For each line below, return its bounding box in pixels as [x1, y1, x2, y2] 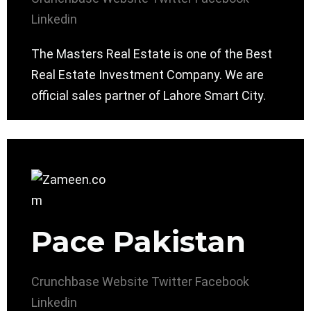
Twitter [151, 274, 192, 289]
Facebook [195, 274, 249, 289]
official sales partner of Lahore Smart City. [31, 88, 266, 103]
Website [102, 274, 149, 289]
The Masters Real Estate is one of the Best [31, 47, 272, 62]
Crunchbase [31, 274, 99, 289]
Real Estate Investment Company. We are [31, 67, 264, 83]
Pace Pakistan [31, 224, 246, 260]
